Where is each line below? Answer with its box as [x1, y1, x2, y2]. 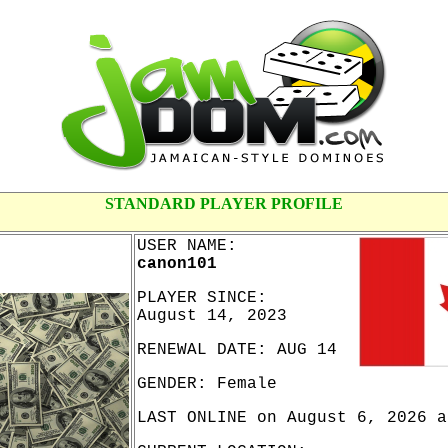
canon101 [137, 255, 217, 273]
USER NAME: [137, 237, 237, 255]
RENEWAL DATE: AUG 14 [137, 341, 337, 359]
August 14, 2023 [137, 307, 287, 325]
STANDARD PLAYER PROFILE [105, 195, 343, 212]
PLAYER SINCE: [137, 289, 267, 307]
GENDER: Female [137, 375, 277, 393]
